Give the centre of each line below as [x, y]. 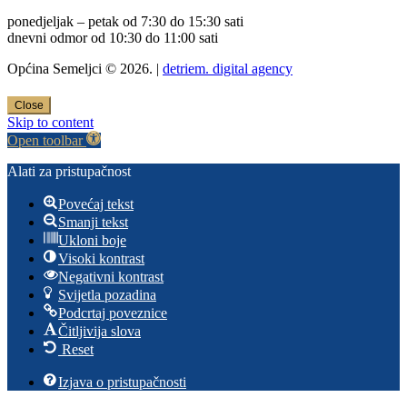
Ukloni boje [92, 241]
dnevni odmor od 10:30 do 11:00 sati [113, 37]
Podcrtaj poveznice [113, 313]
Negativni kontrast [111, 277]
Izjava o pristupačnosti [122, 382]
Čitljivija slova [99, 332]
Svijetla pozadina [107, 295]
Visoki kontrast [101, 259]
